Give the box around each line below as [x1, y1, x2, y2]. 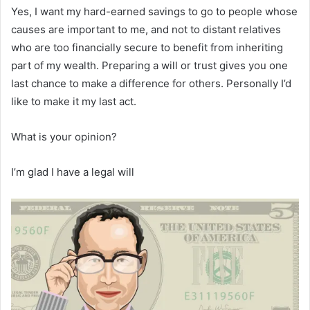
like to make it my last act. [11, 94, 136, 108]
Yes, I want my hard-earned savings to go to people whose [11, 4, 298, 18]
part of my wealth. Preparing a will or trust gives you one [11, 58, 288, 72]
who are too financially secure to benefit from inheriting [11, 40, 283, 54]
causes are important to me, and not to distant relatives [11, 22, 281, 36]
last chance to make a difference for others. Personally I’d [11, 76, 291, 90]
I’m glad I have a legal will [11, 165, 134, 179]
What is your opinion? [11, 129, 117, 143]
